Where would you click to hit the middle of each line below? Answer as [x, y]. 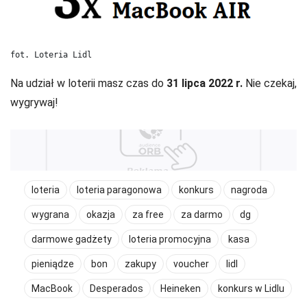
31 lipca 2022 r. [205, 84]
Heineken [181, 289]
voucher [191, 264]
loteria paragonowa [119, 190]
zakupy [140, 264]
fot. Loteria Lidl [51, 55]
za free [148, 215]
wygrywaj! [34, 103]
